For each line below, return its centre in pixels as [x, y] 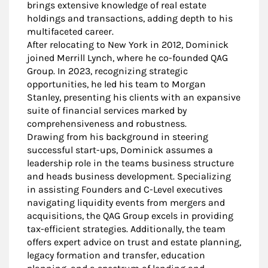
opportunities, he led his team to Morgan [116, 84]
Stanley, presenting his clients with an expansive [134, 98]
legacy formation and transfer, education [116, 255]
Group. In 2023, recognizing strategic [107, 71]
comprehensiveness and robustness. [107, 124]
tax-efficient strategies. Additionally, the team [126, 229]
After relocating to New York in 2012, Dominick [128, 45]
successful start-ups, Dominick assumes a [120, 150]
